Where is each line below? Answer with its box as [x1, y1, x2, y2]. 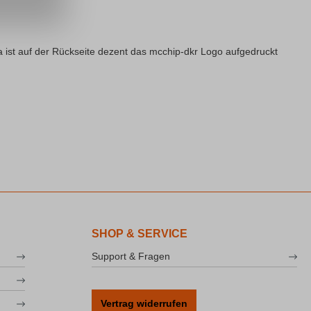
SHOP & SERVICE [92, 228, 187, 240]
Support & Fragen [92, 251, 170, 262]
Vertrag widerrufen [101, 298, 187, 310]
